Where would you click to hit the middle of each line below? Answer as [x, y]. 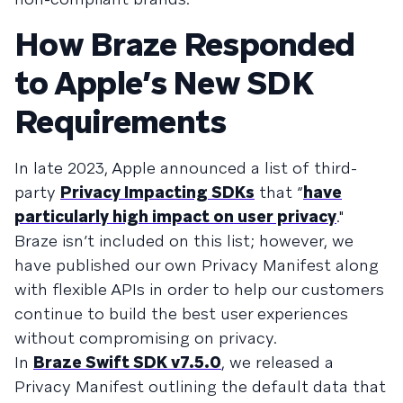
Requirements [121, 121]
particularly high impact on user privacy [175, 216]
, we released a [278, 362]
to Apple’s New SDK [164, 83]
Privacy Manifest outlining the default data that [200, 386]
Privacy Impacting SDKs [157, 192]
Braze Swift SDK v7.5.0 [127, 362]
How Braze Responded [185, 44]
